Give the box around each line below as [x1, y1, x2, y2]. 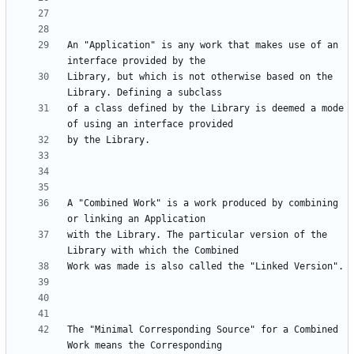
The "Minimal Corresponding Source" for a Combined [67, 324, 338, 336]
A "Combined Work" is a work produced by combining [67, 198, 338, 209]
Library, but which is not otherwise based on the [67, 71, 333, 83]
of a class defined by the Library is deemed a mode [67, 103, 344, 115]
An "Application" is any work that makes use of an [67, 40, 338, 51]
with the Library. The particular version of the [67, 229, 327, 241]
